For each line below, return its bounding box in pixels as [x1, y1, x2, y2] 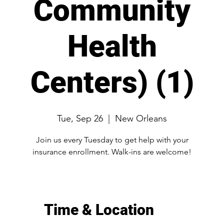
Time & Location [44, 201, 154, 218]
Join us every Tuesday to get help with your [35, 135, 188, 144]
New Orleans [115, 113, 167, 124]
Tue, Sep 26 [57, 113, 103, 124]
